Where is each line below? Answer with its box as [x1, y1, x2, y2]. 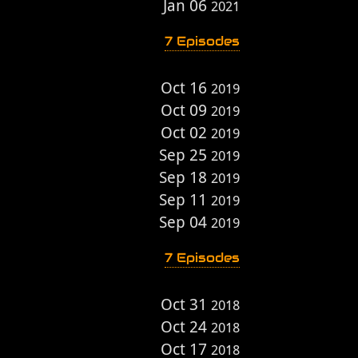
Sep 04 [159, 213, 211, 232]
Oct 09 [161, 101, 211, 120]
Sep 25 [159, 145, 211, 165]
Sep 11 [159, 190, 211, 209]
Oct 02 [161, 123, 211, 142]
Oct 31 [161, 295, 211, 314]
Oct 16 [161, 78, 211, 97]
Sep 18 [159, 168, 211, 187]
